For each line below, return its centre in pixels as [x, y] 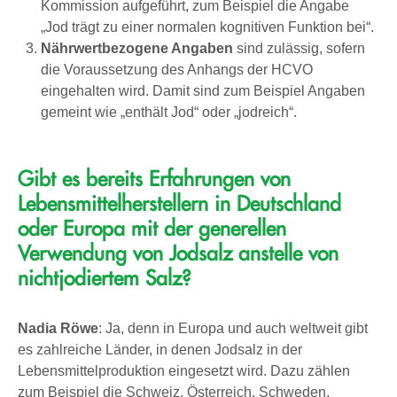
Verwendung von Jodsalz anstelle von [178, 253]
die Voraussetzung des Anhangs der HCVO [176, 69]
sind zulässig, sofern [300, 48]
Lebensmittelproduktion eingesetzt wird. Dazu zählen [184, 370]
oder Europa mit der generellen [152, 229]
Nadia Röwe [58, 328]
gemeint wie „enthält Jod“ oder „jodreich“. [168, 112]
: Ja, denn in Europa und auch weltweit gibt [233, 328]
